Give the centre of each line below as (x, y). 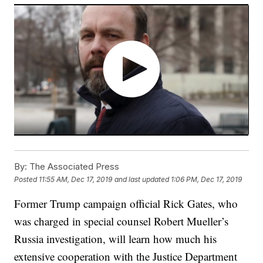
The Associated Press (73, 167)
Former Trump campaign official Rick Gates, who (126, 204)
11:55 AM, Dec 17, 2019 (76, 179)
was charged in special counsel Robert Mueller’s (122, 221)
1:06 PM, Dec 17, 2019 (207, 179)
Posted (27, 179)
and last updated (142, 179)
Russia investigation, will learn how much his (116, 239)
